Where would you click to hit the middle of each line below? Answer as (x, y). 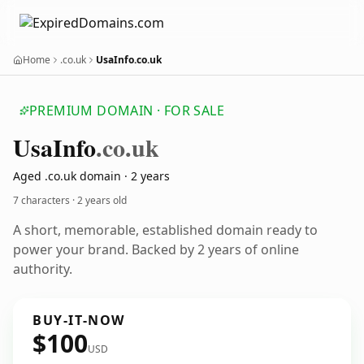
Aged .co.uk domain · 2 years (91, 176)
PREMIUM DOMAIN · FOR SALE (127, 110)
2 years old (102, 200)
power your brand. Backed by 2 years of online (156, 249)
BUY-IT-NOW (79, 320)
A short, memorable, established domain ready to (165, 230)
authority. (43, 269)
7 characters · (45, 200)
